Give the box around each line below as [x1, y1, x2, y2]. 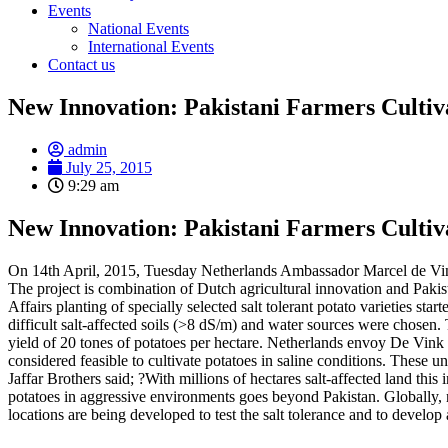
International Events [88, 38, 214, 55]
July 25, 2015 [66, 158, 152, 176]
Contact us [48, 56, 115, 73]
